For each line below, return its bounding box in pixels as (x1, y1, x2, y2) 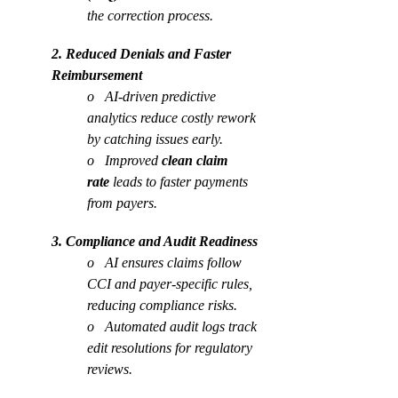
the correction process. (87, 8, 213, 23)
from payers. (87, 195, 157, 211)
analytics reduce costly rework (87, 110, 259, 125)
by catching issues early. (87, 131, 223, 147)
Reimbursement (52, 68, 142, 83)
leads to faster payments (109, 174, 251, 189)
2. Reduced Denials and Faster (52, 46, 235, 61)
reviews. (87, 362, 132, 377)
